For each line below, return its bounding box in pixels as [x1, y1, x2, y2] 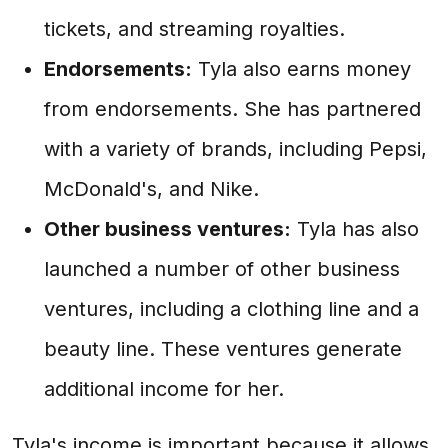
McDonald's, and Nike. [44, 177, 259, 201]
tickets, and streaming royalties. [44, 17, 345, 41]
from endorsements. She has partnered [44, 97, 421, 121]
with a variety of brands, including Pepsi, [44, 137, 427, 161]
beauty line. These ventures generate [44, 337, 402, 361]
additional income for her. [44, 377, 284, 401]
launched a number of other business [44, 257, 400, 281]
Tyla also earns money [192, 57, 411, 81]
